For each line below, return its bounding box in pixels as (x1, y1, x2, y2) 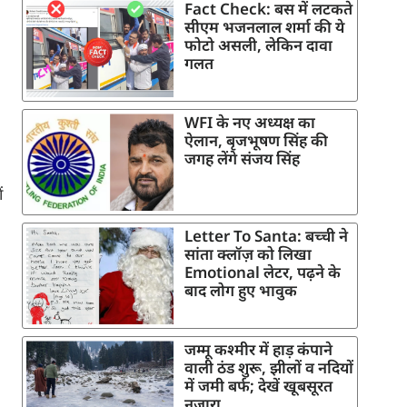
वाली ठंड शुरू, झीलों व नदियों (184, 357, 353, 379)
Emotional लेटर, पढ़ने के (184, 262, 341, 283)
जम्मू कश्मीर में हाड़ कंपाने (184, 339, 333, 361)
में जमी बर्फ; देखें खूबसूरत (184, 375, 333, 397)
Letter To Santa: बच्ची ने (184, 225, 348, 247)
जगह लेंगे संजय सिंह (184, 148, 300, 170)
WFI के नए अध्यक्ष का (184, 112, 315, 134)
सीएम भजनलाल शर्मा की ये (184, 16, 344, 38)
